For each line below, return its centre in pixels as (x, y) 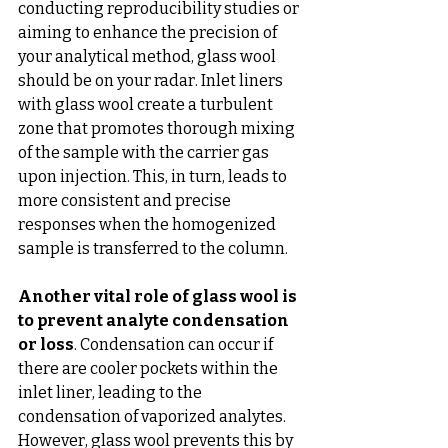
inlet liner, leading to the (111, 393)
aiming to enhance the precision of (149, 33)
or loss (46, 345)
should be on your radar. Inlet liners (152, 81)
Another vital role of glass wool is (159, 297)
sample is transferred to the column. (153, 249)
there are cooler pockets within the (149, 369)
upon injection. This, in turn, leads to (154, 177)
